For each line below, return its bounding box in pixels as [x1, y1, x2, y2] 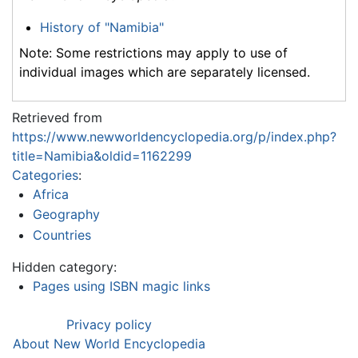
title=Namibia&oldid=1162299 [12, 147, 192, 164]
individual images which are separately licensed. [19, 63, 310, 80]
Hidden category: [12, 259, 117, 276]
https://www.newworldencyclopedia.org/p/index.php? [12, 128, 336, 145]
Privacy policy [66, 316, 152, 333]
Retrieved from [12, 109, 102, 125]
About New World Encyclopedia [13, 336, 205, 352]
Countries [32, 227, 91, 244]
